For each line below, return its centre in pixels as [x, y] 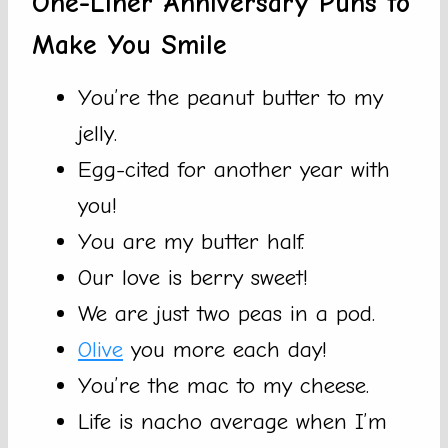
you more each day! [225, 350]
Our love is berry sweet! [193, 278]
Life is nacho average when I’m [232, 422]
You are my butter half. [191, 242]
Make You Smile [129, 45]
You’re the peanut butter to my [230, 98]
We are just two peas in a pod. [226, 314]
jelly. [97, 134]
